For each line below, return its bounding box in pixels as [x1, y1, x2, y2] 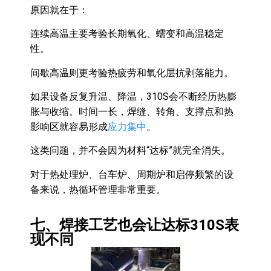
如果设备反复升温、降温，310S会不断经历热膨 [30, 90, 237, 102]
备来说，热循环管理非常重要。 [30, 183, 166, 195]
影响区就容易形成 [30, 120, 108, 132]
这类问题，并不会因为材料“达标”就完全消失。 [30, 145, 230, 157]
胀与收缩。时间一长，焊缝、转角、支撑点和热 [30, 105, 233, 117]
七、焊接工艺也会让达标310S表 [30, 217, 239, 234]
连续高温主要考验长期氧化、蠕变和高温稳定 [30, 28, 224, 40]
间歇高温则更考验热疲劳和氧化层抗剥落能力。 [30, 67, 233, 79]
